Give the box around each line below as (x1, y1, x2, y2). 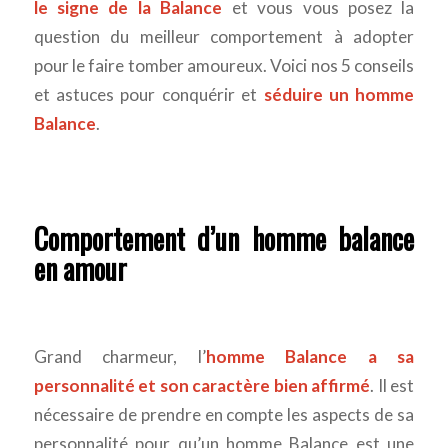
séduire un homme (263, 84, 415, 106)
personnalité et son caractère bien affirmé (33, 375, 371, 397)
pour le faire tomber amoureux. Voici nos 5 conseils (33, 55, 415, 77)
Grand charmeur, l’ (33, 346, 206, 368)
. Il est (370, 375, 415, 397)
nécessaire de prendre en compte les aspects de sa (33, 404, 415, 426)
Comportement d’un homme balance (33, 217, 415, 259)
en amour (33, 247, 127, 289)
